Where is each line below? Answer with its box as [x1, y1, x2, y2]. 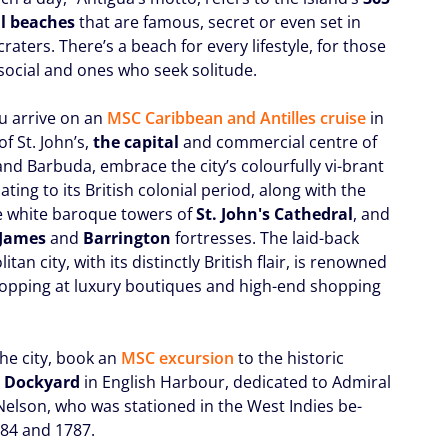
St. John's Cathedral [196, 202, 354, 225]
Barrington [83, 226, 176, 249]
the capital [93, 130, 184, 153]
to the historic [234, 346, 345, 369]
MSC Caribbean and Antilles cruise [107, 106, 367, 129]
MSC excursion [121, 346, 235, 369]
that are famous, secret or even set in [75, 10, 362, 33]
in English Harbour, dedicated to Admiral [80, 370, 392, 393]
